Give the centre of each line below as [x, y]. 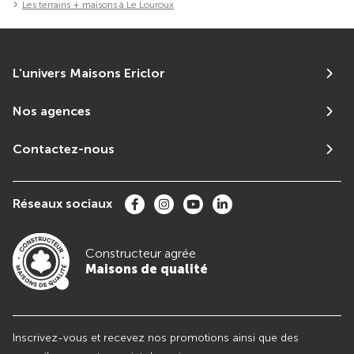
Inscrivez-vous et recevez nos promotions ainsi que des [156, 337]
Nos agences [52, 111]
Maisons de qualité [147, 269]
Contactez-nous [64, 149]
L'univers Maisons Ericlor [89, 73]
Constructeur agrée [141, 253]
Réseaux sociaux [62, 204]
